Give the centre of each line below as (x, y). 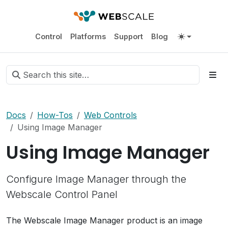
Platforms (88, 36)
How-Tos (55, 115)
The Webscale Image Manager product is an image (104, 220)
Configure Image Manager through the (96, 179)
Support (128, 36)
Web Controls (110, 115)
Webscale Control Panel (62, 194)
